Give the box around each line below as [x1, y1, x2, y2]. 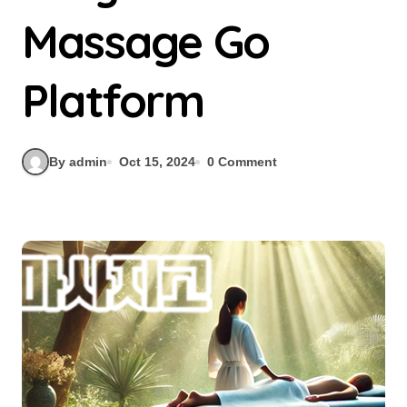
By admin [49, 154, 107, 169]
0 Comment [207, 154, 277, 169]
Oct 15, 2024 [119, 154, 195, 169]
